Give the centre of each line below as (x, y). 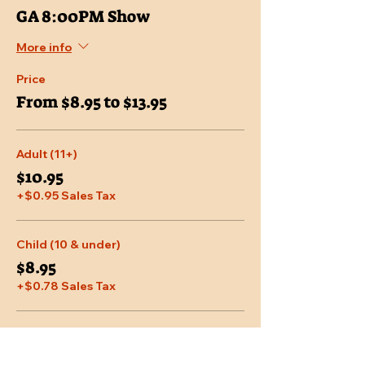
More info (44, 47)
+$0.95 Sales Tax (66, 196)
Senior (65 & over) (68, 335)
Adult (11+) (47, 154)
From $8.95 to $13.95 (92, 102)
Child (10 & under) (68, 245)
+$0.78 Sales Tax (66, 286)
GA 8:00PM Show (83, 17)
